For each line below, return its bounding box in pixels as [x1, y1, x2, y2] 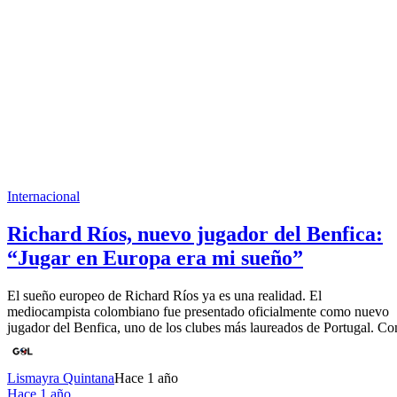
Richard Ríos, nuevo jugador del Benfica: [7, 222, 383, 245]
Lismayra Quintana [7, 370, 114, 385]
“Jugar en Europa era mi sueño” [7, 245, 303, 269]
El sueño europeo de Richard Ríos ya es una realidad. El [7, 287, 322, 303]
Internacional [7, 189, 80, 205]
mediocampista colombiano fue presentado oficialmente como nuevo [7, 303, 389, 319]
